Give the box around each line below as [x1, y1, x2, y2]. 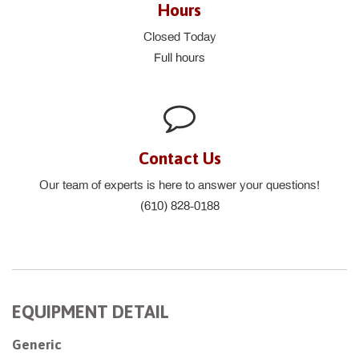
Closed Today [143, 30, 216, 43]
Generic [12, 336, 62, 353]
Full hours [154, 50, 205, 64]
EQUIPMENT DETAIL [12, 301, 169, 322]
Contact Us [138, 147, 221, 167]
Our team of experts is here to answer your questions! [39, 178, 320, 192]
